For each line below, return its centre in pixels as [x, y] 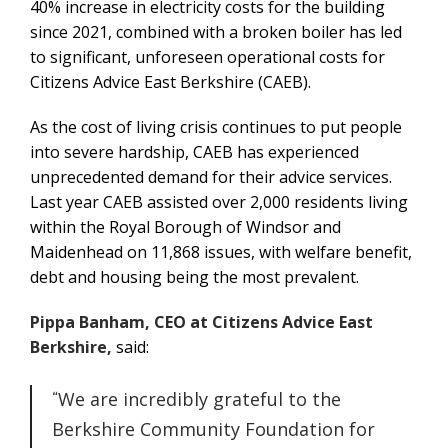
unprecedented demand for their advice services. [211, 176]
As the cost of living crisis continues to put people [216, 126]
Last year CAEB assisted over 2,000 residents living [219, 201]
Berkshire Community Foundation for [213, 428]
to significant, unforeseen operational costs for [207, 56]
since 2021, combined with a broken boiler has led [216, 31]
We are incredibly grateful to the [199, 398]
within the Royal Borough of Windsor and [185, 226]
